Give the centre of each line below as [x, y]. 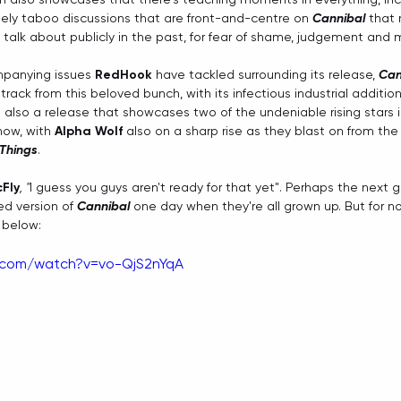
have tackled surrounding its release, [265, 75]
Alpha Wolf [89, 132]
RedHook [124, 75]
